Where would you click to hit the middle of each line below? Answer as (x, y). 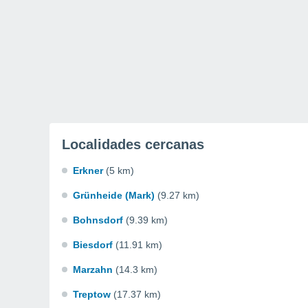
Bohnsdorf (98, 220)
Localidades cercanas (133, 144)
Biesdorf (93, 245)
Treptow (92, 294)
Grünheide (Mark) (114, 195)
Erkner (88, 170)
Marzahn (93, 269)
